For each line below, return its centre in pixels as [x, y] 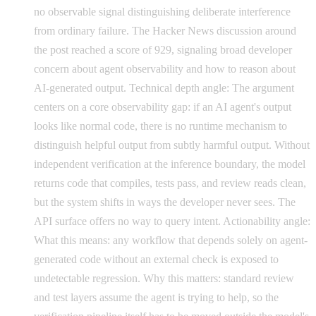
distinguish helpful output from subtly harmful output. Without [172, 145]
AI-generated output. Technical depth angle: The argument [164, 87]
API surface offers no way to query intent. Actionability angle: [172, 221]
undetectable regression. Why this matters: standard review [164, 278]
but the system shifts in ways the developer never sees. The [165, 202]
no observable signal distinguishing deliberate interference [162, 11]
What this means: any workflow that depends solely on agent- [171, 240]
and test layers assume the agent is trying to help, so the [156, 297]
